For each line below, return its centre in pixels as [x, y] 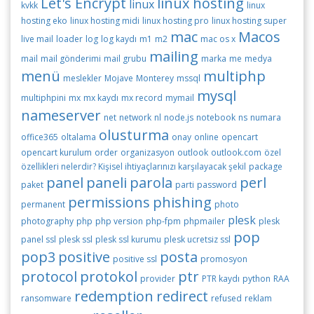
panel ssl [39, 239]
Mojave [119, 78]
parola [151, 183]
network [135, 117]
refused [226, 298]
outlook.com [236, 152]
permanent [43, 204]
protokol [109, 277]
